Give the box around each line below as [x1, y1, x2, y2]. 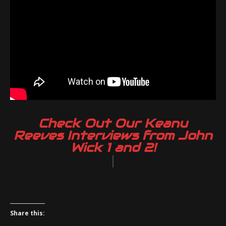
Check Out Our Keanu [38, 115, 188, 131]
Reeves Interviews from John [14, 127, 212, 143]
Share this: [10, 208, 45, 217]
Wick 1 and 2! [70, 139, 156, 155]
